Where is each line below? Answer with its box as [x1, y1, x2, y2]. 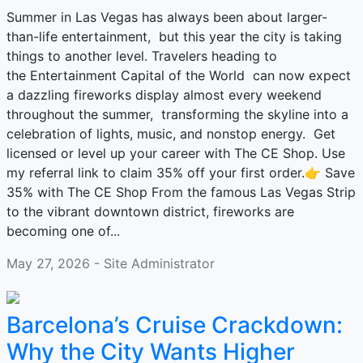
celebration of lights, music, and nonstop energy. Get [6, 126, 335, 142]
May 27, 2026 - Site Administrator [6, 255, 215, 271]
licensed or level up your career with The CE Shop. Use [6, 145, 345, 161]
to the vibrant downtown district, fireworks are [6, 203, 294, 220]
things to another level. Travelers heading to [6, 48, 277, 64]
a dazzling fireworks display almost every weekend [6, 87, 322, 103]
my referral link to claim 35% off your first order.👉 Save [6, 164, 355, 181]
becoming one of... [6, 223, 120, 239]
